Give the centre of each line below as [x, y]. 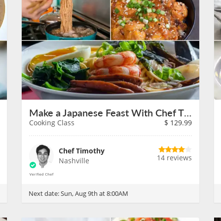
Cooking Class [52, 123]
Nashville [74, 161]
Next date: [45, 193]
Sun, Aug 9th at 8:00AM [94, 193]
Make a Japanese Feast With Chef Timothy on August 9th [188, 112]
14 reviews [174, 158]
